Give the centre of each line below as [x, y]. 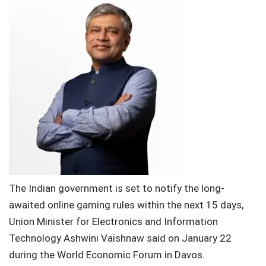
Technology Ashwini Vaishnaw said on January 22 [120, 238]
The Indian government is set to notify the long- [117, 188]
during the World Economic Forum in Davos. [107, 255]
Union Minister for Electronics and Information [113, 221]
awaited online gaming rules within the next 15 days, [126, 205]
